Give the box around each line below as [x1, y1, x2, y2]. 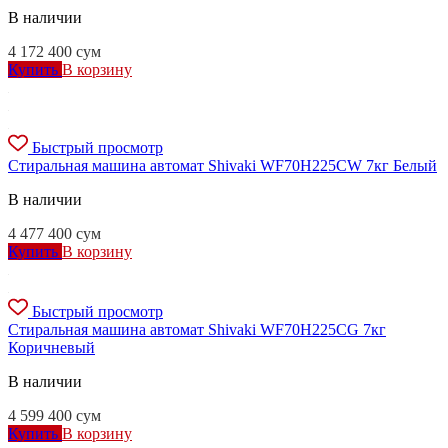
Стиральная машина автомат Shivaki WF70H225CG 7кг [8, 320, 386, 338]
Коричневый [8, 338, 95, 356]
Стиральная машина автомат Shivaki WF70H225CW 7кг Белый [8, 156, 437, 174]
